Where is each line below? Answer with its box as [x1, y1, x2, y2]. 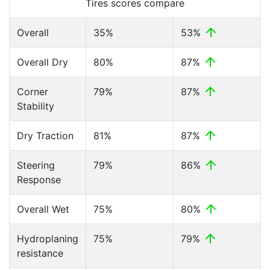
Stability [17, 100, 54, 112]
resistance [17, 247, 63, 259]
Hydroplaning [17, 233, 78, 245]
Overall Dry [17, 56, 68, 68]
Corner [17, 86, 48, 98]
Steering [17, 159, 55, 171]
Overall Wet [17, 203, 69, 215]
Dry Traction [17, 130, 74, 142]
